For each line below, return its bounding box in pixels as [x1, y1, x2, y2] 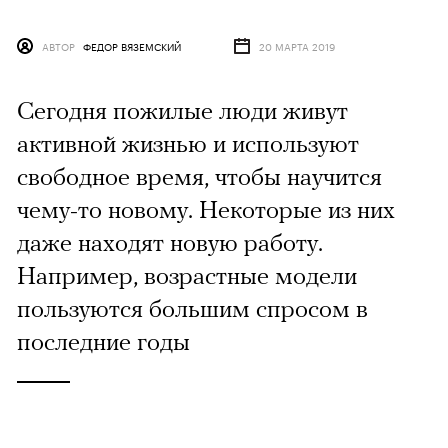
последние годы [17, 327, 190, 356]
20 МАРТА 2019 [259, 38, 335, 55]
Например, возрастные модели [17, 261, 357, 290]
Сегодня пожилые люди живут [17, 96, 348, 125]
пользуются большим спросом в [17, 294, 368, 323]
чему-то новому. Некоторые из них [17, 195, 395, 224]
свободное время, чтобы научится [17, 162, 382, 191]
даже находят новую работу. [17, 228, 323, 257]
